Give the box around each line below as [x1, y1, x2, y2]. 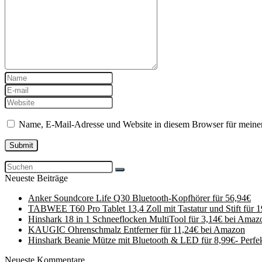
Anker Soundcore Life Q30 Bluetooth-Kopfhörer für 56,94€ [28, 193, 251, 203]
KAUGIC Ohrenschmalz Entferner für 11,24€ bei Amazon [28, 225, 245, 235]
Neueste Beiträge [5, 173, 68, 183]
